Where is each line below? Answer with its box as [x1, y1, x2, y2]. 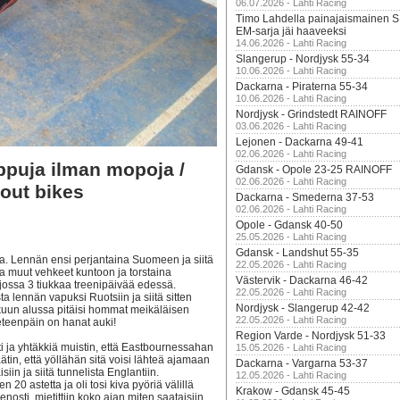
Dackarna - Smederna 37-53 [236, 191, 374, 204]
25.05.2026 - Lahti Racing [236, 231, 346, 242]
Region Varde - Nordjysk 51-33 [236, 329, 386, 342]
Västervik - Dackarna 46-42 [236, 274, 368, 287]
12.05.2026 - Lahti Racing [236, 370, 346, 380]
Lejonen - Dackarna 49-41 [236, 136, 363, 148]
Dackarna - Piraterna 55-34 [236, 80, 368, 93]
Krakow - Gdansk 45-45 [236, 385, 350, 397]
